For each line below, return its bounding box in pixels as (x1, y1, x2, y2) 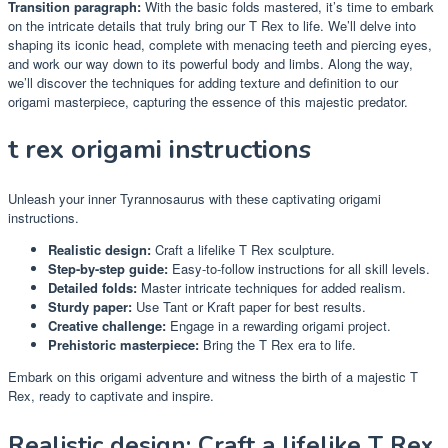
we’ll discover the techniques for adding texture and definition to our (8, 72, 398, 92)
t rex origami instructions (8, 132, 311, 168)
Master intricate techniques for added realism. (137, 277, 406, 297)
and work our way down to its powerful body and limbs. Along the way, (8, 53, 413, 73)
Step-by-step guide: (48, 258, 168, 278)
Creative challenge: (48, 315, 166, 335)
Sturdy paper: (48, 296, 132, 316)
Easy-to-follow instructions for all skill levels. (168, 258, 430, 278)
